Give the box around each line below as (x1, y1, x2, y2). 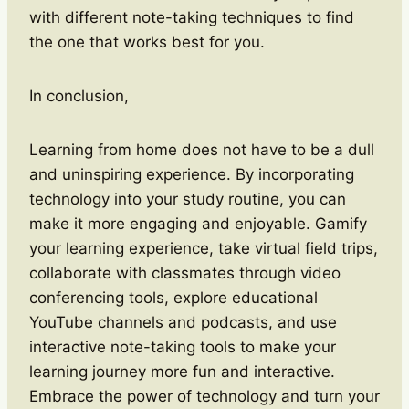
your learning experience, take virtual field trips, (29, 238, 378, 257)
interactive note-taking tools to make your (29, 337, 336, 356)
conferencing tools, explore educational (29, 288, 318, 307)
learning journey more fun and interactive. (29, 362, 335, 381)
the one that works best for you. (29, 32, 265, 51)
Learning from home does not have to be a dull (29, 140, 374, 159)
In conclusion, (29, 86, 129, 105)
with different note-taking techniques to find (29, 7, 354, 26)
